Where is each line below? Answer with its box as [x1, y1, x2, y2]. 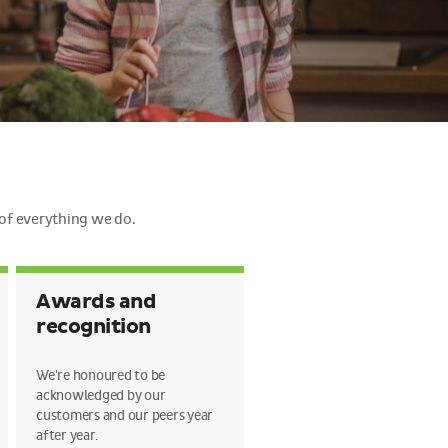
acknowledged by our [36, 387, 166, 404]
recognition [36, 315, 151, 339]
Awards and [36, 290, 156, 314]
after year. [36, 427, 98, 444]
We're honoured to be [36, 367, 165, 384]
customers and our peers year [36, 407, 213, 424]
